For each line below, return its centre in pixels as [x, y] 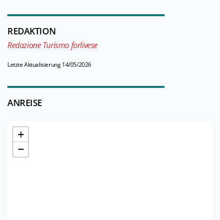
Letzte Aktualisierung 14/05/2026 [49, 65]
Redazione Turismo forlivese [53, 45]
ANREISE [25, 103]
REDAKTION [32, 31]
